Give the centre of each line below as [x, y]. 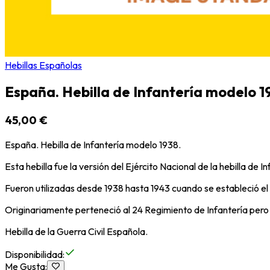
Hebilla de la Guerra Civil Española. [76, 232]
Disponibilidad [34, 255]
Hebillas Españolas [43, 65]
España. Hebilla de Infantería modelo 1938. [93, 145]
